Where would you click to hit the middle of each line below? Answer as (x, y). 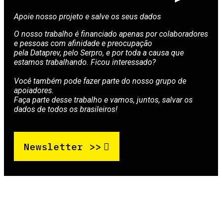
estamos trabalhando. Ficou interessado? (85, 62)
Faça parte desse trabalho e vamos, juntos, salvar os (103, 100)
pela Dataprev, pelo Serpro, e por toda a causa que (99, 53)
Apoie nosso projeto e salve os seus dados (87, 17)
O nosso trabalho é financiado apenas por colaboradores (111, 34)
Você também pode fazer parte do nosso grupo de (100, 81)
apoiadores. (34, 91)
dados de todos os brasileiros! (66, 110)
